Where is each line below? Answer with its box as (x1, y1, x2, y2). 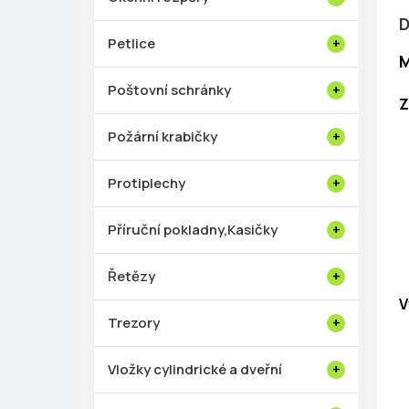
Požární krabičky (108, 127, 217, 147)
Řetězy (108, 267, 155, 287)
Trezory (108, 313, 160, 333)
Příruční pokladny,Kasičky (108, 220, 278, 240)
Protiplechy (108, 173, 185, 194)
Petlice (108, 34, 155, 54)
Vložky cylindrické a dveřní (108, 360, 282, 380)
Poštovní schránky (108, 80, 231, 100)
